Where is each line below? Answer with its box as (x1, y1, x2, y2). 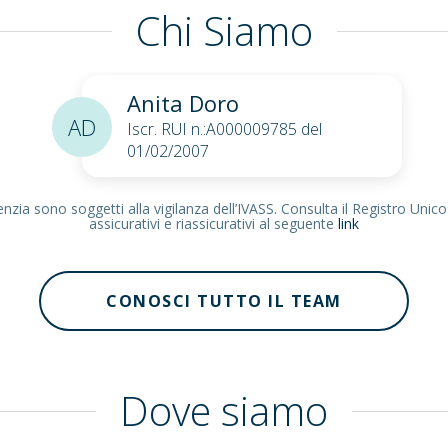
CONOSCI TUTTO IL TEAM (106, 290, 342, 312)
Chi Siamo (135, 3, 313, 58)
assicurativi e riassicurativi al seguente (89, 214, 338, 233)
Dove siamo (120, 383, 328, 438)
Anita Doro (127, 88, 239, 118)
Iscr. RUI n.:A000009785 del (127, 118, 322, 140)
